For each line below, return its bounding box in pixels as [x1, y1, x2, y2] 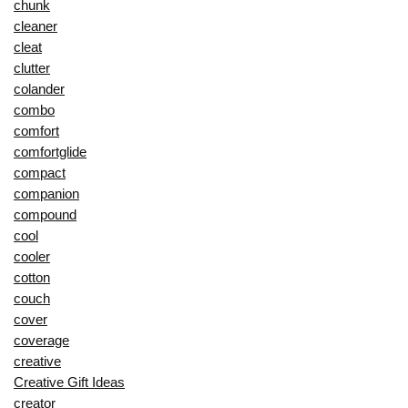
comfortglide [14, 144, 87, 160]
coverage [14, 332, 69, 349]
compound [14, 207, 76, 223]
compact [14, 165, 66, 181]
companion [14, 186, 79, 202]
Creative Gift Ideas [14, 374, 125, 391]
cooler [14, 249, 50, 265]
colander [14, 81, 65, 97]
